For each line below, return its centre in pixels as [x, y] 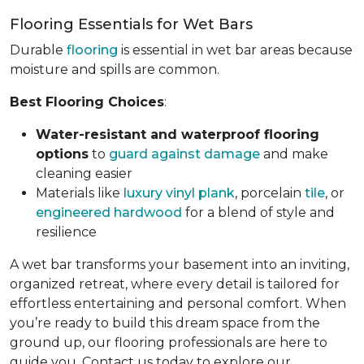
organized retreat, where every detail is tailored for [175, 284]
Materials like [80, 193]
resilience [66, 232]
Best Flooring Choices [87, 102]
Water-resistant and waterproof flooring [178, 134]
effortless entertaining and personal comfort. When [178, 303]
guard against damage [184, 154]
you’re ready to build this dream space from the [165, 323]
